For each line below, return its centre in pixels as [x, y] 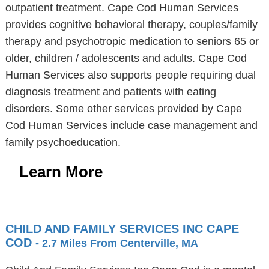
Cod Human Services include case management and [131, 125]
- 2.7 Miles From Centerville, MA [116, 243]
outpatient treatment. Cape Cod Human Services [122, 8]
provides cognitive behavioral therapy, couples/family [131, 25]
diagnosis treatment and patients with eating [110, 92]
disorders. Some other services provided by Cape [123, 109]
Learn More [61, 172]
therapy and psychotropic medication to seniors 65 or [132, 41]
